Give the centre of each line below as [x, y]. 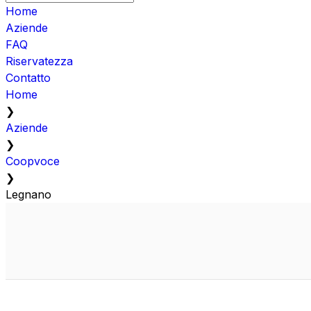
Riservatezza [39, 61]
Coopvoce [33, 161]
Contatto [28, 77]
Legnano [28, 194]
